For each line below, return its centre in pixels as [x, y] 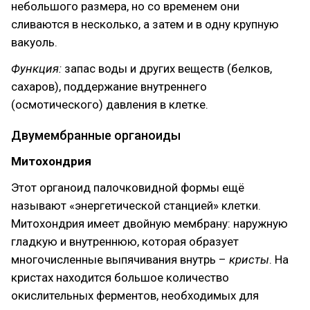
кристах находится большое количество [120, 277]
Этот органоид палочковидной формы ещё [128, 188]
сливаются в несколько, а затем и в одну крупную [145, 24]
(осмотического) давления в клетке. [110, 104]
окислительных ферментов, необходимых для [135, 295]
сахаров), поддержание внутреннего [109, 86]
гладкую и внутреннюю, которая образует [125, 241]
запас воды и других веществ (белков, [168, 69]
